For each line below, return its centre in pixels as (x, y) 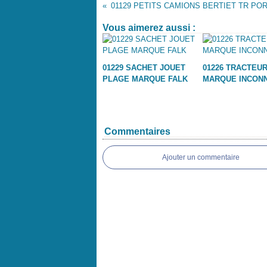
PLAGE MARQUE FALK (145, 79)
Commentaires (137, 131)
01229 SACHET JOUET (144, 68)
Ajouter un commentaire (201, 157)
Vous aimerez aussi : (149, 28)
